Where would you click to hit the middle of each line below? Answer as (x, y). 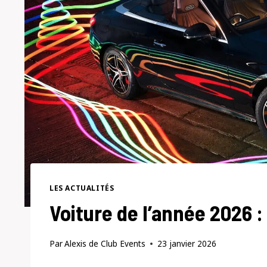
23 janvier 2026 (187, 244)
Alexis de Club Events (105, 244)
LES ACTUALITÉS (82, 187)
